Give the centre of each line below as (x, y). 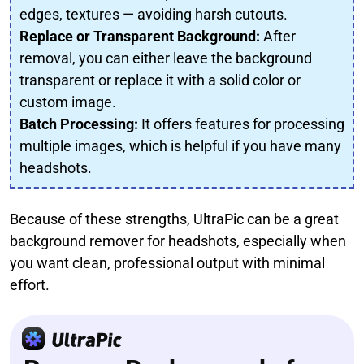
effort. (30, 284)
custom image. (68, 102)
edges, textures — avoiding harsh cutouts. (154, 14)
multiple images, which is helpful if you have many (180, 145)
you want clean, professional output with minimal (167, 262)
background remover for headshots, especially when (178, 240)
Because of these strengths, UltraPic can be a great (174, 219)
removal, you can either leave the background (166, 58)
